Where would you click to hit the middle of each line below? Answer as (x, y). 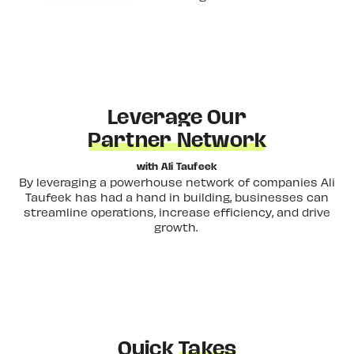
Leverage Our (177, 117)
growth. (177, 226)
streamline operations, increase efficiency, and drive (177, 211)
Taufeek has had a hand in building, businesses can (177, 196)
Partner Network (177, 139)
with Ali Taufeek (177, 166)
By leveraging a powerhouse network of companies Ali (177, 181)
